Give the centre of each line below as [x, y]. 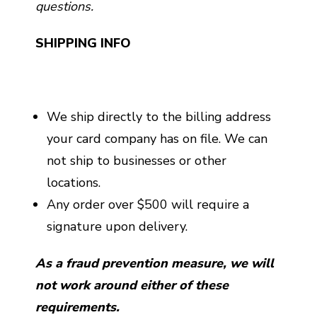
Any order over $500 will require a [148, 204]
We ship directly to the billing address [159, 117]
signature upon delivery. [117, 226]
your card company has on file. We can [157, 139]
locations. [74, 183]
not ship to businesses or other [137, 161]
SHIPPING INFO [83, 43]
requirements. [77, 307]
